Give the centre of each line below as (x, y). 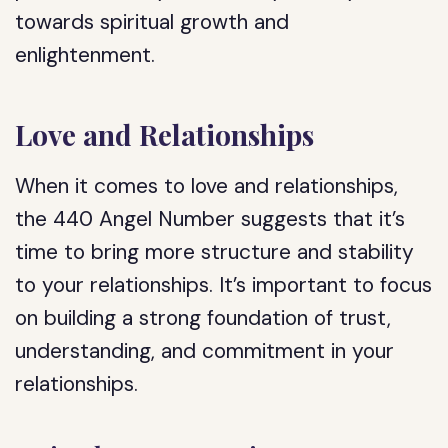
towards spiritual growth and (152, 22)
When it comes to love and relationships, (207, 186)
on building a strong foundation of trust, (203, 318)
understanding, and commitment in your (205, 351)
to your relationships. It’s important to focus (224, 285)
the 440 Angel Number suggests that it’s (210, 219)
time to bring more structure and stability (215, 252)
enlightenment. (85, 55)
